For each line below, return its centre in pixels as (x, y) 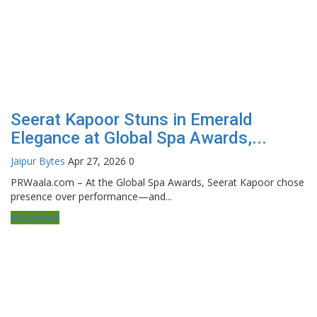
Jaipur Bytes (38, 161)
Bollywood (35, 217)
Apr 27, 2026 (97, 161)
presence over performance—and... (91, 196)
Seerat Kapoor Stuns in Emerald (132, 119)
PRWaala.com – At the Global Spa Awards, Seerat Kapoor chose (157, 182)
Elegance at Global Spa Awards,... (139, 138)
